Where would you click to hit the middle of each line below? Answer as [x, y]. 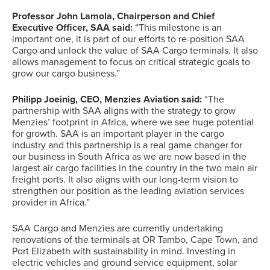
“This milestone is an [177, 28]
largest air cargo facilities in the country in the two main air [135, 168]
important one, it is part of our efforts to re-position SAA [128, 39]
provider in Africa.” [51, 203]
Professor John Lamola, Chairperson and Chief [113, 17]
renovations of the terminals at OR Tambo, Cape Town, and [135, 240]
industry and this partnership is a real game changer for [127, 146]
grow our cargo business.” [66, 74]
